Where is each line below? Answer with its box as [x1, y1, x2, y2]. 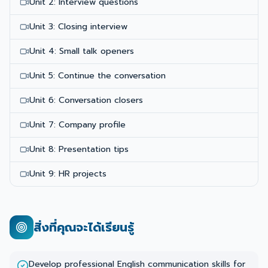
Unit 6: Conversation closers [29, 94, 143, 106]
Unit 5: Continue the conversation [29, 69, 166, 82]
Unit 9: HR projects [29, 167, 106, 180]
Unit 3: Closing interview [29, 20, 127, 33]
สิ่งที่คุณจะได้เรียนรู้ [33, 218, 134, 236]
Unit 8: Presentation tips [29, 143, 129, 156]
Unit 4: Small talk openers [29, 45, 134, 57]
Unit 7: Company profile [29, 118, 126, 131]
